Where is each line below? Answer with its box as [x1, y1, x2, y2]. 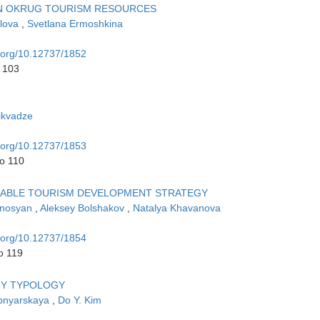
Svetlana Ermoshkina [27, 18, 123, 30]
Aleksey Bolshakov [40, 202, 127, 214]
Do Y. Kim [58, 294, 101, 306]
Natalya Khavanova [133, 202, 221, 214]
